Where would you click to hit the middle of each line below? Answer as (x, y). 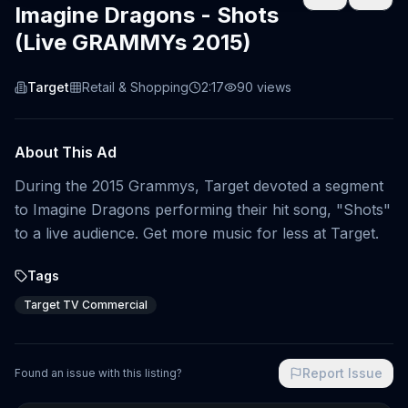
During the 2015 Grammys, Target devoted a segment (199, 186)
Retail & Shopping (135, 87)
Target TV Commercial (86, 305)
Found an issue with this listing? (98, 373)
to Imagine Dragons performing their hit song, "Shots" (203, 209)
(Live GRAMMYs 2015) (133, 42)
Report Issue (342, 373)
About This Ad (66, 152)
